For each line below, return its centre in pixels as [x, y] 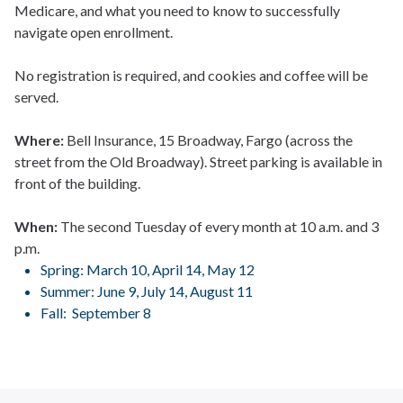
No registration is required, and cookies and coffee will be [191, 75]
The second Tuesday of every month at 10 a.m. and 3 [218, 226]
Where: [39, 140]
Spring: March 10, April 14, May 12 [147, 269]
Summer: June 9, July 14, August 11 [146, 291]
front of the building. [77, 183]
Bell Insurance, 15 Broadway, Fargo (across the [208, 140]
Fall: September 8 [95, 313]
